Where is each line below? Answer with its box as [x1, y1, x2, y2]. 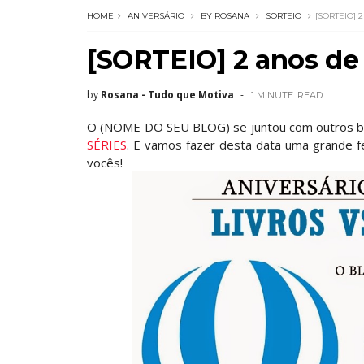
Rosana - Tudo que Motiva [101, 88, 234, 102]
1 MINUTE [251, 89, 293, 101]
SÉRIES [87, 136, 127, 153]
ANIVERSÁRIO [128, 11, 184, 21]
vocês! [87, 154, 123, 171]
